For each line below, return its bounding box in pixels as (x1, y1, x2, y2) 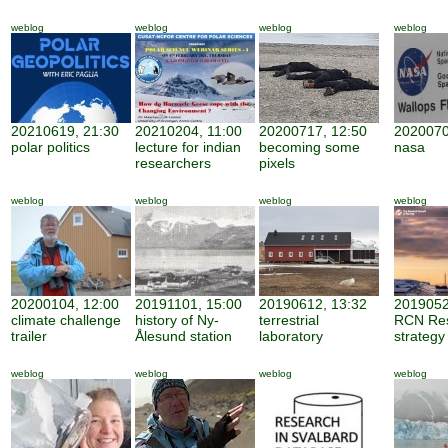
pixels (259, 155, 295, 171)
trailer (11, 328, 47, 344)
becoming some (259, 139, 360, 155)
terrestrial (259, 312, 319, 328)
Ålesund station (135, 328, 232, 344)
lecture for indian (135, 139, 241, 155)
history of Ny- (135, 312, 219, 328)
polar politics (11, 139, 90, 155)
